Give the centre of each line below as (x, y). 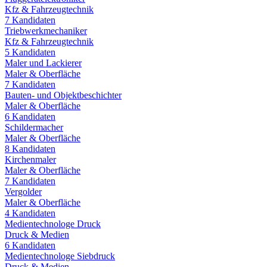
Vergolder (23, 191)
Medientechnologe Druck (53, 223)
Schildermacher (34, 127)
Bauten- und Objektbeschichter (63, 95)
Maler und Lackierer (43, 63)
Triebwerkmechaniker (46, 30)
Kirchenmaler (30, 159)
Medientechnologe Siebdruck (60, 256)
